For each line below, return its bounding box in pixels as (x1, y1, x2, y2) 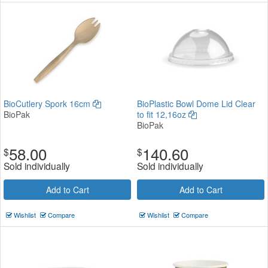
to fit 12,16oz (137, 108, 188, 120)
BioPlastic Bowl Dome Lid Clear (137, 97, 255, 109)
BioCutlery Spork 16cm (4, 97, 93, 109)
